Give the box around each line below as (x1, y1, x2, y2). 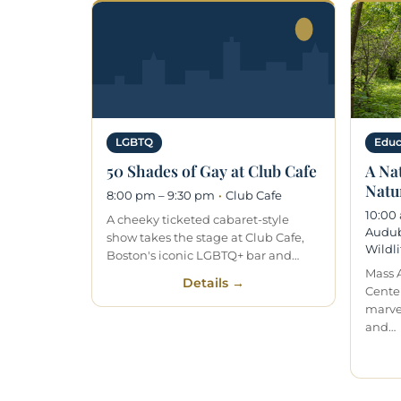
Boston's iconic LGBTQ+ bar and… (107, 247, 299, 262)
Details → (183, 275, 244, 290)
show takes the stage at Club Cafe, (107, 229, 304, 244)
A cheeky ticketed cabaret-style (107, 211, 289, 226)
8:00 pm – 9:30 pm (107, 187, 215, 202)
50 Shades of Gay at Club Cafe (107, 159, 317, 181)
